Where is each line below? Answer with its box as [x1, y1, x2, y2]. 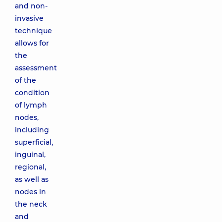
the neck [15, 200, 47, 209]
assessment [15, 63, 57, 72]
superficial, [15, 138, 53, 147]
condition [15, 88, 50, 97]
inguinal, [15, 150, 46, 159]
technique [15, 26, 52, 35]
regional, [15, 163, 46, 171]
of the [15, 76, 36, 85]
